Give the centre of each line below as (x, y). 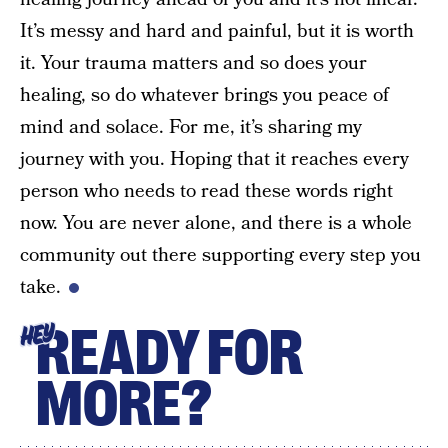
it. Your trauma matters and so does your (193, 63)
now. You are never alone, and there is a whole (216, 223)
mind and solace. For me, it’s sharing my (191, 127)
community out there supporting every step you (220, 255)
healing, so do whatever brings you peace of (204, 95)
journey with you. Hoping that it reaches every (214, 159)
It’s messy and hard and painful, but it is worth (217, 31)
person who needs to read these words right (206, 191)
